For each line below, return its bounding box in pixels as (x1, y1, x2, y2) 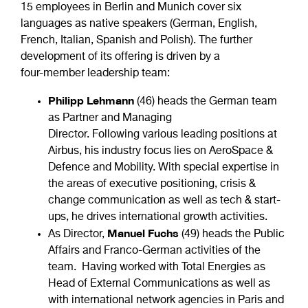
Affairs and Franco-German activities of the (48, 245, 261, 256)
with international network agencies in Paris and (48, 295, 284, 306)
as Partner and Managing (48, 113, 172, 124)
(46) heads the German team (134, 96, 277, 107)
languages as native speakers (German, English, (21, 19, 257, 30)
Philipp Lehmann (48, 93, 134, 108)
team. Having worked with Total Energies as (48, 262, 265, 273)
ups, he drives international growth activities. (48, 212, 267, 223)
